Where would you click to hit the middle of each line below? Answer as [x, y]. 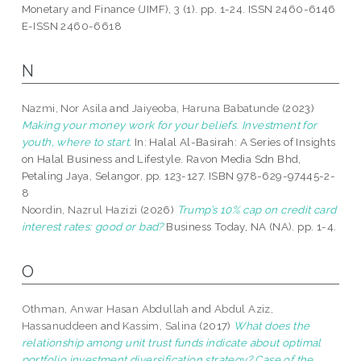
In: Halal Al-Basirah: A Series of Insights [234, 142]
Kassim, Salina [160, 326]
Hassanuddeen [60, 326]
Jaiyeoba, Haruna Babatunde [206, 108]
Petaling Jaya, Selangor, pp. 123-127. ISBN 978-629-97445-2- [178, 176]
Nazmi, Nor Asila [64, 108]
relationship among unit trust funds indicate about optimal [171, 343]
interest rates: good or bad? [92, 227]
